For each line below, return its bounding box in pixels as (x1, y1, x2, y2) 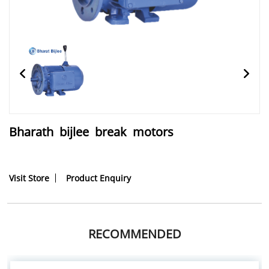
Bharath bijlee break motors (9, 124, 174, 140)
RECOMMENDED (88, 226, 181, 242)
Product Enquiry (66, 172, 131, 184)
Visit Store (9, 172, 49, 184)
